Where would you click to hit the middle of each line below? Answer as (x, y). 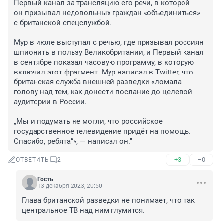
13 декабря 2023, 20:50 (70, 186)
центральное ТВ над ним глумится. (83, 210)
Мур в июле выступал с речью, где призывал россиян (109, 43)
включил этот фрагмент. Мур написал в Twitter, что (104, 72)
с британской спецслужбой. (64, 23)
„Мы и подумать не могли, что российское (88, 122)
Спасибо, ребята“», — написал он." (73, 141)
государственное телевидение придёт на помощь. (102, 131)
